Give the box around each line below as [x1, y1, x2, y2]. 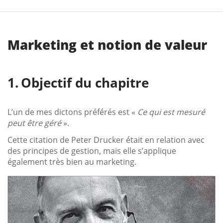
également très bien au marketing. [7, 156, 136, 167]
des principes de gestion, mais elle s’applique [7, 145, 176, 156]
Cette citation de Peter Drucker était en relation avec [7, 134, 205, 145]
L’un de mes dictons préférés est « [7, 106, 137, 117]
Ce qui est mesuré [137, 106, 205, 117]
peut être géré [7, 117, 61, 128]
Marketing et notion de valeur [7, 35, 207, 54]
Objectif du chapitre [21, 73, 149, 92]
